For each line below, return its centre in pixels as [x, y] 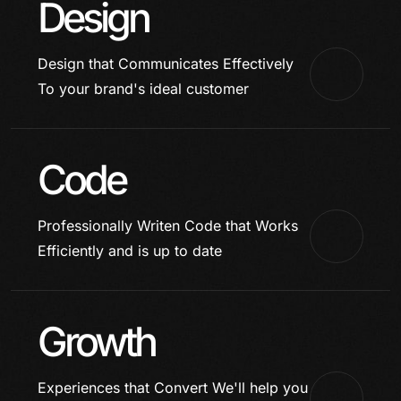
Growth [96, 341]
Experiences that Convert [123, 388]
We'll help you [258, 388]
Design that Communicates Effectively [166, 64]
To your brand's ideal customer [143, 89]
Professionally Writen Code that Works [168, 226]
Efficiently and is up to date [130, 251]
